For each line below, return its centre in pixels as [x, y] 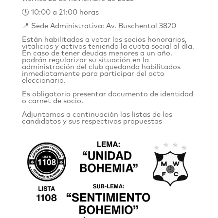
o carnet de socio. [52, 101]
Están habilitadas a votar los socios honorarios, [104, 40]
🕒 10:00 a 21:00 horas [60, 13]
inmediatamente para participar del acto [93, 74]
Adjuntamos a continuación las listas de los [97, 115]
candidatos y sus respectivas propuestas [92, 122]
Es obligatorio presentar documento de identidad [107, 94]
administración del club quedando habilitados [101, 67]
